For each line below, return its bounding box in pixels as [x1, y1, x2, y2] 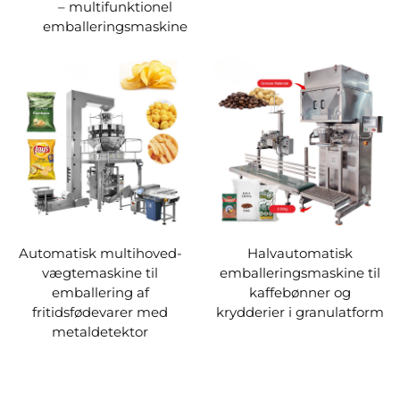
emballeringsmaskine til [220, 263, 380, 281]
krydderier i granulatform [216, 303, 384, 321]
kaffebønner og [249, 283, 351, 301]
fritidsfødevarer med [32, 303, 168, 321]
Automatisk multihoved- [18, 244, 182, 262]
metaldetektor [52, 322, 148, 340]
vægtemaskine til [42, 263, 158, 281]
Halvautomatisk [247, 244, 353, 262]
